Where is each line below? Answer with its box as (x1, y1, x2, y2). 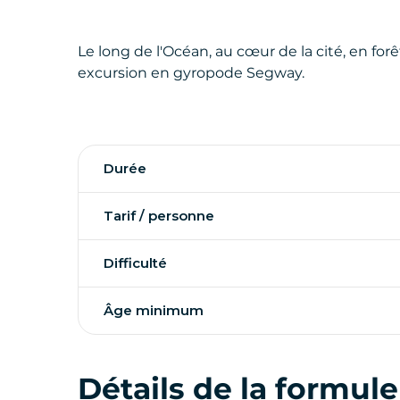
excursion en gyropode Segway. (78, 63, 304, 81)
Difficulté (104, 254, 167, 271)
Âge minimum (104, 301, 204, 319)
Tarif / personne (104, 206, 214, 224)
